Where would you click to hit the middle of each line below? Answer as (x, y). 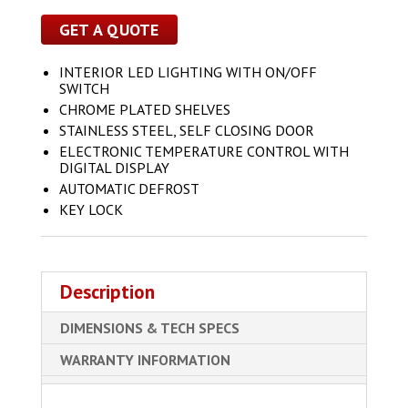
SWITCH (84, 89)
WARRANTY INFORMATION (145, 360)
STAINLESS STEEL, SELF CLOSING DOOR (186, 131)
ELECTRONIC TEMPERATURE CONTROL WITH (204, 152)
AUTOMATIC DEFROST (129, 189)
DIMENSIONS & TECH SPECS (149, 328)
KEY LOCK (91, 210)
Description (107, 292)
